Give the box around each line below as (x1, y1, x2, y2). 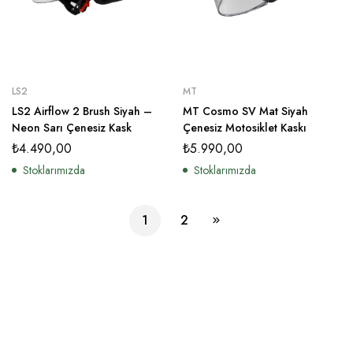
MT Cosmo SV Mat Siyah (183, 103, 308, 119)
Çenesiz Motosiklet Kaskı (183, 120, 307, 136)
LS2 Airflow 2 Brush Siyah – (12, 103, 152, 119)
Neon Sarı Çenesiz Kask (12, 120, 132, 136)
